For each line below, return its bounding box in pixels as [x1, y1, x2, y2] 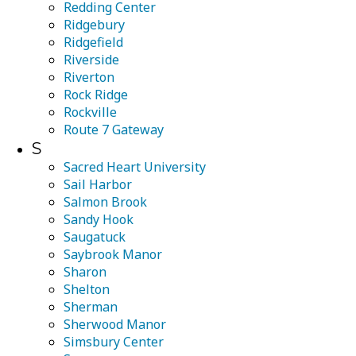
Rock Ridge [64, 86, 128, 103]
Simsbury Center [64, 333, 164, 350]
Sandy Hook [64, 211, 133, 228]
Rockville [64, 103, 117, 121]
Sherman [64, 298, 118, 315]
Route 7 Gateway [64, 121, 164, 138]
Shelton [64, 281, 110, 298]
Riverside [64, 51, 119, 68]
